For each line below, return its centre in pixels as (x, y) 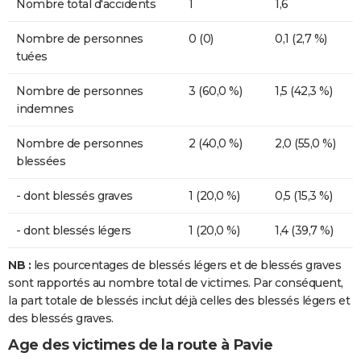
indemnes (45, 109)
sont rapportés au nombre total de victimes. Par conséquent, (176, 283)
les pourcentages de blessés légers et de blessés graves (187, 266)
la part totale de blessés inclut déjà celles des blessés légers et (179, 301)
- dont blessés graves (75, 196)
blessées (41, 162)
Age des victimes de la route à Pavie (140, 345)
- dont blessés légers (74, 231)
